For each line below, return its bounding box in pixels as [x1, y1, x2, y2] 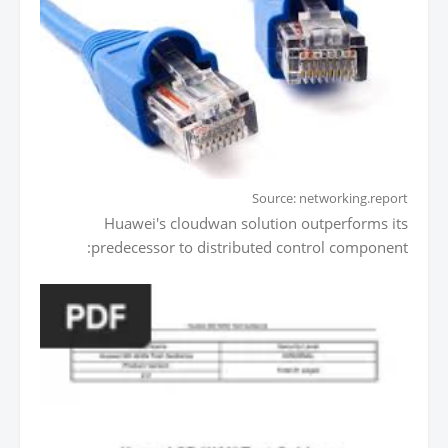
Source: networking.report [252, 189, 408, 207]
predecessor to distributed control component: [91, 236, 408, 257]
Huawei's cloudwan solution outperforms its [104, 212, 408, 233]
